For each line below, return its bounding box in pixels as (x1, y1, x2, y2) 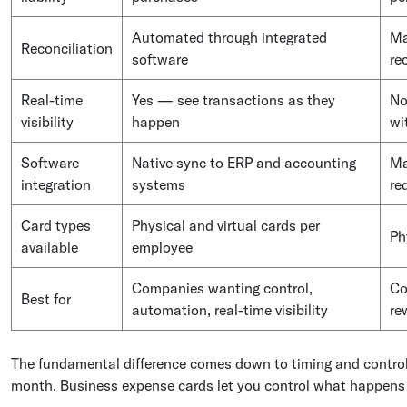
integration (21, 174, 91, 194)
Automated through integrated (132, 27, 327, 46)
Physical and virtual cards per (132, 215, 320, 234)
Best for (21, 289, 71, 308)
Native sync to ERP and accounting (132, 153, 356, 172)
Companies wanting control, (132, 278, 313, 297)
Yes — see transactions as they (132, 90, 335, 109)
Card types (21, 215, 91, 234)
